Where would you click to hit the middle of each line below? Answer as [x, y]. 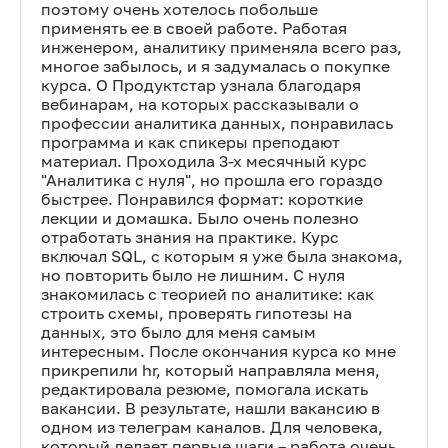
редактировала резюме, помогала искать [204, 389]
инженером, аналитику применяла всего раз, [221, 47]
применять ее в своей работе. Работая [194, 28]
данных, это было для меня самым [178, 332]
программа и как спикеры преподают [190, 142]
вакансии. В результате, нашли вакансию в [210, 408]
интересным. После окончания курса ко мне [218, 351]
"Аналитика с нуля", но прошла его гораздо [212, 180]
